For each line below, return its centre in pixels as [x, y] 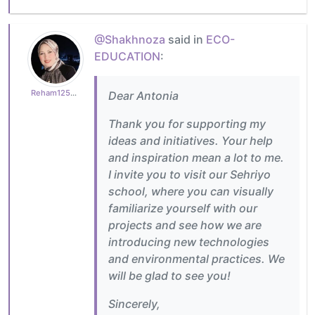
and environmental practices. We [197, 259]
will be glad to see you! [169, 276]
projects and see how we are [185, 225]
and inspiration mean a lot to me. [196, 158]
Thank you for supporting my [187, 124]
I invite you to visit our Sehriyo [189, 175]
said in [186, 40]
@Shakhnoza [130, 40]
